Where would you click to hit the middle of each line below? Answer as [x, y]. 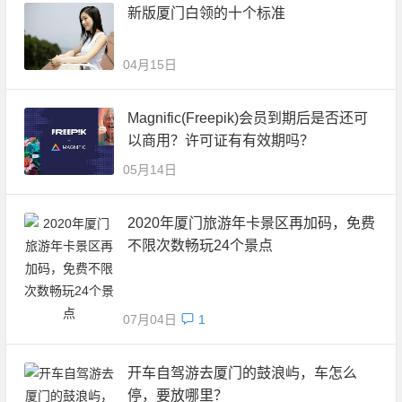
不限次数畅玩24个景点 [200, 245]
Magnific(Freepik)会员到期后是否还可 [247, 118]
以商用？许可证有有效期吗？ [220, 140]
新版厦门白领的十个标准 [206, 13]
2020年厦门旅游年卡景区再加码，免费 [251, 223]
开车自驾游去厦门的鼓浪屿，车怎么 [242, 372]
